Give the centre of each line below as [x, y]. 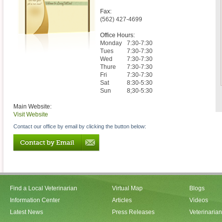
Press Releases [133, 212]
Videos [199, 200]
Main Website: [32, 107]
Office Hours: [117, 35]
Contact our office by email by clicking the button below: [80, 127]
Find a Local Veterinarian [44, 188]
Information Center [35, 200]
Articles [122, 200]
